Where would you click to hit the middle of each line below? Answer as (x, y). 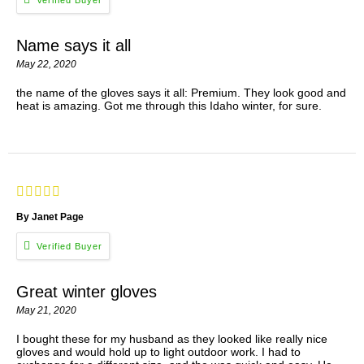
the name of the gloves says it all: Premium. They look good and (181, 93)
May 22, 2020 (46, 65)
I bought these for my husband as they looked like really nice (172, 338)
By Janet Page (50, 217)
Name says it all (74, 46)
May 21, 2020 (46, 310)
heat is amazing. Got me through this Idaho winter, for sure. (169, 106)
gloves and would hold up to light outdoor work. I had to (158, 351)
